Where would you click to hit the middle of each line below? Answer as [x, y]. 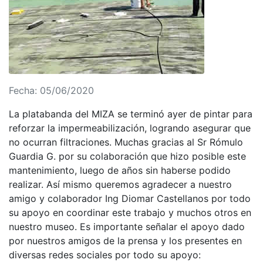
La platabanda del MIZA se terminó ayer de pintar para [131, 114]
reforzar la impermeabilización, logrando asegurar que [130, 128]
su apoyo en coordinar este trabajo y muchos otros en [130, 213]
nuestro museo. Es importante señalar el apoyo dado [127, 227]
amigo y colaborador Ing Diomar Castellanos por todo [130, 198]
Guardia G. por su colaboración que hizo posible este [127, 156]
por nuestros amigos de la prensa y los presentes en [125, 241]
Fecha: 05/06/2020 [51, 90]
